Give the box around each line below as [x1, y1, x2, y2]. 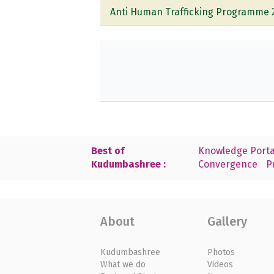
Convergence [198, 158, 257, 171]
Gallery [207, 213, 247, 229]
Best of [91, 145, 125, 157]
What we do [100, 259, 146, 270]
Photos [207, 246, 235, 257]
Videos [207, 259, 233, 270]
